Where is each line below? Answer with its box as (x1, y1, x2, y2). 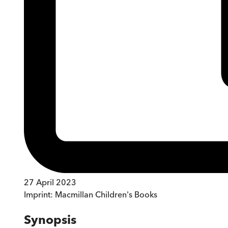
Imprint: (24, 189, 55, 200)
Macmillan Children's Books (55, 189, 157, 200)
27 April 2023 (24, 177, 76, 188)
